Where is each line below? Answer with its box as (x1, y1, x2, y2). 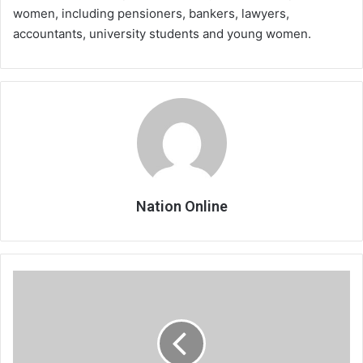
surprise (12, 288, 53, 301)
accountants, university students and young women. (13, 25, 311, 41)
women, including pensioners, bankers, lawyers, (13, 5, 289, 21)
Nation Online (135, 197, 228, 215)
